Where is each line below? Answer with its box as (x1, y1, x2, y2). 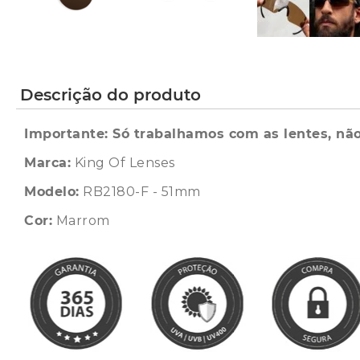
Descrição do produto (20, 85, 201, 104)
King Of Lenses (71, 155, 175, 170)
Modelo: (24, 184, 80, 199)
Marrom (52, 213, 110, 228)
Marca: (24, 155, 71, 170)
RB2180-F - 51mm (79, 184, 201, 199)
